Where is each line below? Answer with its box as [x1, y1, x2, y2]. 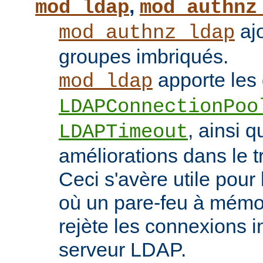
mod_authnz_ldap [59, 22, 235, 45]
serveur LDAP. [59, 238, 186, 261]
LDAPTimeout [59, 121, 188, 144]
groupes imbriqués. [59, 45, 228, 68]
